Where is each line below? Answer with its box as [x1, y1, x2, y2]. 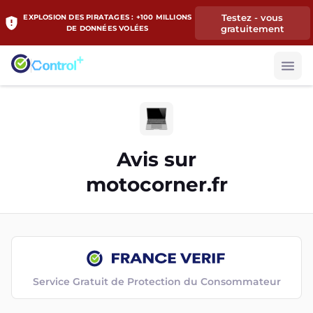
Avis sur [117, 147, 196, 171]
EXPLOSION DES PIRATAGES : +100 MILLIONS [23, 12, 192, 22]
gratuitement [220, 22, 284, 34]
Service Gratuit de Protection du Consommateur [32, 275, 281, 288]
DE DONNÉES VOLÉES [66, 23, 149, 33]
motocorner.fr [85, 173, 228, 196]
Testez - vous [221, 11, 284, 23]
